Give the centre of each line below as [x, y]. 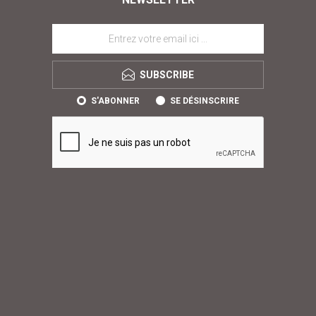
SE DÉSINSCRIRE [205, 101]
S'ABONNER [115, 101]
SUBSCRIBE [167, 74]
